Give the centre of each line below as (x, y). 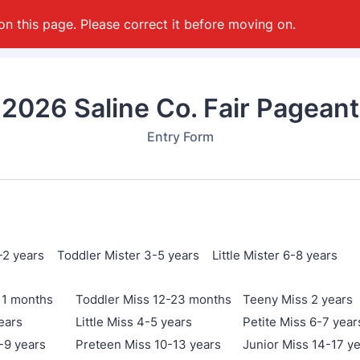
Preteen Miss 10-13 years (148, 344)
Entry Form (180, 137)
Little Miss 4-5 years (134, 322)
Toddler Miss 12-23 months (153, 299)
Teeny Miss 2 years (298, 299)
